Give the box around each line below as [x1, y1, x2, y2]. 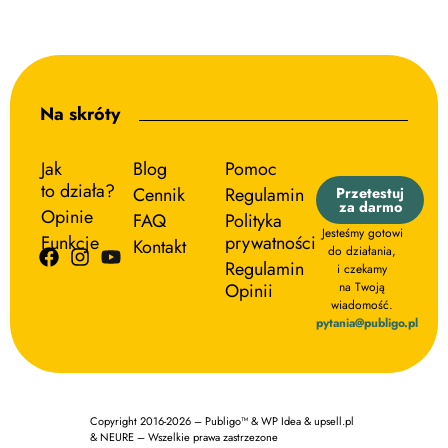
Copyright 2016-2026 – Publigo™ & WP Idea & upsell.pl [90, 413, 354, 430]
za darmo [338, 197, 402, 218]
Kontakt [133, 234, 186, 261]
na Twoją [339, 278, 385, 297]
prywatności [225, 230, 316, 257]
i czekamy [337, 260, 387, 279]
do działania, [328, 242, 396, 261]
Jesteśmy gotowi [321, 224, 403, 243]
